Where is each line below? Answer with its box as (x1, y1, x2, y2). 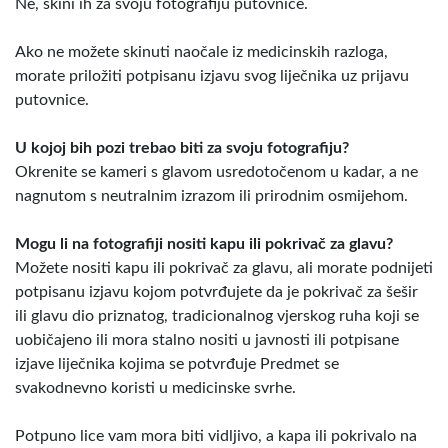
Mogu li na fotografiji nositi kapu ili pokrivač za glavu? (15, 235, 393, 252)
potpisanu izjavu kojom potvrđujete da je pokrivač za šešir (15, 283, 418, 300)
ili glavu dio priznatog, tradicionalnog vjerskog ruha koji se (15, 307, 419, 324)
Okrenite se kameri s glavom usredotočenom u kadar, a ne (15, 163, 418, 180)
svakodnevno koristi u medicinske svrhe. (15, 379, 296, 396)
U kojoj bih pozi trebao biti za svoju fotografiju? (15, 139, 349, 156)
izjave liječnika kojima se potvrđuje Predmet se (15, 355, 339, 372)
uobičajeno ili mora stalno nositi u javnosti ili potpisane (15, 331, 399, 348)
